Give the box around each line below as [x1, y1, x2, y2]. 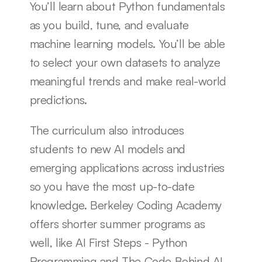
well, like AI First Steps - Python [29, 235, 187, 250]
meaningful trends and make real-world [29, 73, 226, 88]
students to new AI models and [29, 141, 185, 156]
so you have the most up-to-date [29, 178, 195, 194]
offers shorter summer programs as [29, 216, 205, 231]
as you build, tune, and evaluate [29, 17, 189, 32]
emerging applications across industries [29, 160, 225, 175]
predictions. [29, 92, 87, 107]
